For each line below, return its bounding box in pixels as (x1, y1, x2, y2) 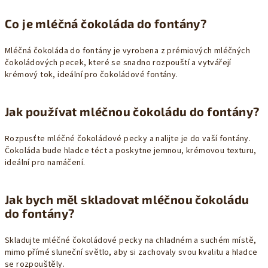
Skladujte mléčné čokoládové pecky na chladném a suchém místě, (5, 234, 257, 246)
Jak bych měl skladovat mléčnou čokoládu (5, 191, 249, 206)
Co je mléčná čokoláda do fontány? (5, 16, 207, 31)
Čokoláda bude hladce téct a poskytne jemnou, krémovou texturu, (5, 144, 257, 157)
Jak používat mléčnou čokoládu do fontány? (5, 103, 260, 118)
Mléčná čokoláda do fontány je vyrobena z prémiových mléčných (5, 44, 250, 57)
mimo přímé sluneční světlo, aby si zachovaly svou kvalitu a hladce (5, 246, 258, 258)
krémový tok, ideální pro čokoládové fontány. (5, 68, 178, 81)
